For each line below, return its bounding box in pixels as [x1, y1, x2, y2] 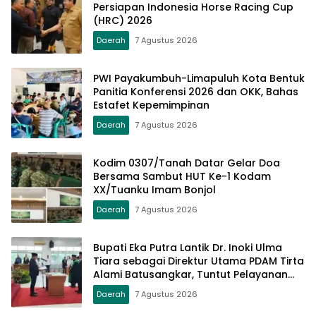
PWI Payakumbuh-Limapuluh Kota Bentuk [93, 71, 305, 85]
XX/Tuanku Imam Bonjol [93, 182, 216, 197]
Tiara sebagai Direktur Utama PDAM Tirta [93, 253, 304, 268]
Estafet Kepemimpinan [93, 97, 209, 112]
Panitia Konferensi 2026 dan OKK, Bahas [93, 84, 298, 99]
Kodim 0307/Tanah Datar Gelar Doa [93, 155, 280, 170]
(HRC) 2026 [93, 13, 152, 28]
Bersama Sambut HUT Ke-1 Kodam [93, 169, 271, 183]
